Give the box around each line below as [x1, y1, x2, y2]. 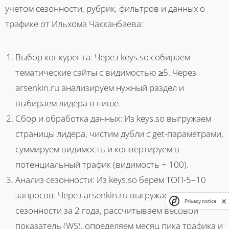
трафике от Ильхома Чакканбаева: [5, 17, 143, 30]
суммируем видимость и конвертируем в [15, 143, 179, 155]
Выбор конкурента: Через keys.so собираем [15, 51, 190, 63]
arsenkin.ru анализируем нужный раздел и [15, 81, 184, 94]
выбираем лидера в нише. [15, 97, 121, 109]
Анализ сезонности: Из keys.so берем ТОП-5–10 [15, 173, 206, 186]
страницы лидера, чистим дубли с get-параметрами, [15, 127, 223, 140]
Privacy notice [185, 198, 216, 204]
